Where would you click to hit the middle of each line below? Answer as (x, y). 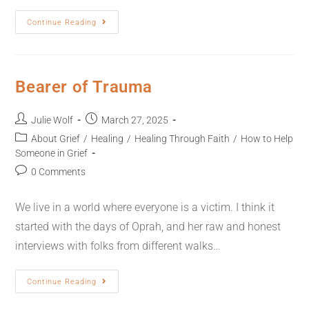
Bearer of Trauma (84, 87)
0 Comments (59, 172)
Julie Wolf (52, 120)
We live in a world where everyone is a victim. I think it (145, 207)
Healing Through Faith (182, 139)
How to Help (267, 139)
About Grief (56, 139)
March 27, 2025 (135, 120)
